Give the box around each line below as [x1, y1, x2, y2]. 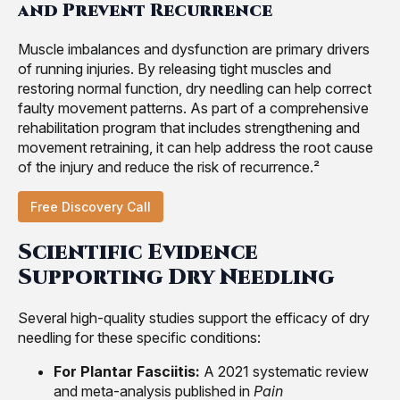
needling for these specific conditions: [18, 328, 261, 346]
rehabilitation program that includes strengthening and [18, 119, 360, 137]
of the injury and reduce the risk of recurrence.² [18, 158, 320, 177]
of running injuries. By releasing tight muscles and [18, 60, 331, 79]
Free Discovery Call [30, 199, 151, 215]
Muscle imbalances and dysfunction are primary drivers [18, 40, 370, 59]
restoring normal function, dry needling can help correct [18, 79, 371, 98]
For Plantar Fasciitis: [54, 362, 200, 380]
